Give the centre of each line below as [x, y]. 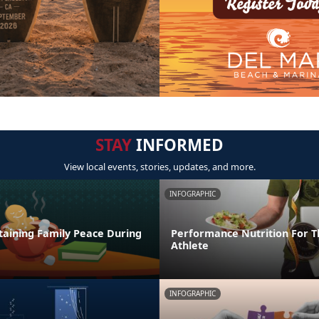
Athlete [190, 246]
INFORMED [178, 145]
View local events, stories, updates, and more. [159, 167]
